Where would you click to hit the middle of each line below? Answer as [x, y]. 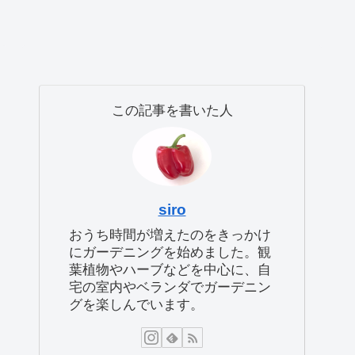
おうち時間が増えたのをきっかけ [170, 235]
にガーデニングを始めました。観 [170, 252]
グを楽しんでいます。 [136, 304]
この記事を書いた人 [172, 111]
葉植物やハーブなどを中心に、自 [170, 269]
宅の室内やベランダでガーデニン [170, 287]
